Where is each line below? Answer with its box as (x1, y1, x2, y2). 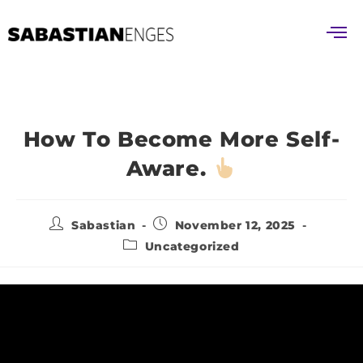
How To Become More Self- (23, 126, 340, 152)
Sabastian (71, 218, 136, 233)
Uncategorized (144, 239, 240, 254)
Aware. (126, 156, 213, 181)
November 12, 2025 (174, 218, 296, 233)
